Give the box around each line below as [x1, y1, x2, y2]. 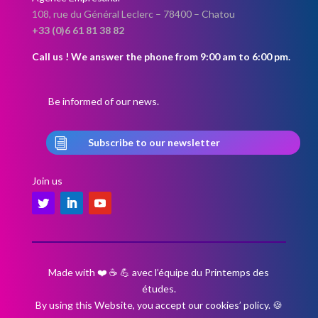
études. [141, 282, 176, 295]
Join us [31, 174, 62, 187]
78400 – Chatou [163, 7, 235, 20]
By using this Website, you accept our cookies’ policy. [35, 298, 273, 311]
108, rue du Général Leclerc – [31, 7, 163, 20]
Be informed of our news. [48, 94, 159, 107]
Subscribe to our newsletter [87, 136, 220, 148]
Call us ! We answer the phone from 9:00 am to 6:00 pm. [31, 50, 290, 62]
